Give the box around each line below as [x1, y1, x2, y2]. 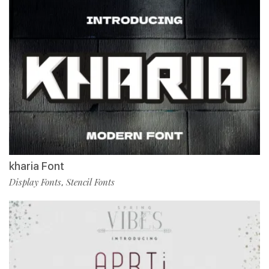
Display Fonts [9, 176, 61, 189]
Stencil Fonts [66, 176, 115, 189]
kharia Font [9, 160, 64, 173]
